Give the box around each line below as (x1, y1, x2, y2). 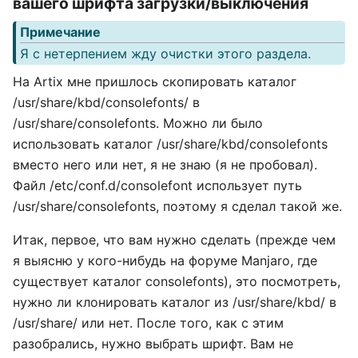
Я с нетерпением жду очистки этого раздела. (20, 45, 311, 62)
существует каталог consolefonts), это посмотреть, (13, 272, 340, 289)
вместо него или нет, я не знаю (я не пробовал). (13, 156, 317, 173)
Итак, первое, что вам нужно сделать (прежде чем (13, 231, 336, 248)
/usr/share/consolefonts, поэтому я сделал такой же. (13, 197, 342, 214)
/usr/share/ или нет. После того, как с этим (13, 314, 284, 331)
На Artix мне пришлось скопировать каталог (13, 73, 296, 89)
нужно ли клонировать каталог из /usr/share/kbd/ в (13, 293, 336, 310)
